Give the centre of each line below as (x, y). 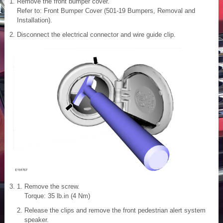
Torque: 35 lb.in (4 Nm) (57, 196)
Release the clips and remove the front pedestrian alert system (115, 210)
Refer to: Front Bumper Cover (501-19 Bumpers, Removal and (106, 10)
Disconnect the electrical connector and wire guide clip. (96, 34)
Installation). (35, 20)
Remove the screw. (52, 186)
